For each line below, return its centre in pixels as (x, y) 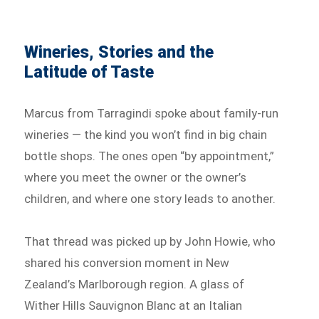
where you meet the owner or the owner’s (136, 178)
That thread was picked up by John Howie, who (150, 241)
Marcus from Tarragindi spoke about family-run (152, 114)
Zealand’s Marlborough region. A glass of (135, 284)
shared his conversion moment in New (127, 262)
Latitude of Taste (89, 73)
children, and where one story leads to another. (150, 199)
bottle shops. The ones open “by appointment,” (150, 156)
